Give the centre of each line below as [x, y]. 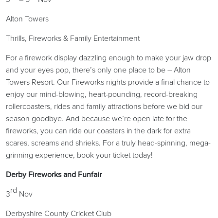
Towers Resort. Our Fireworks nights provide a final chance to [108, 82]
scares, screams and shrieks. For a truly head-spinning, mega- [108, 143]
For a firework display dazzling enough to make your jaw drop [109, 57]
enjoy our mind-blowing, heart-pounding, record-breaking [102, 94]
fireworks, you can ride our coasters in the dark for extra [98, 130]
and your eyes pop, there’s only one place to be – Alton [98, 70]
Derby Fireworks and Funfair [54, 174]
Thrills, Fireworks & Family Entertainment [73, 38]
